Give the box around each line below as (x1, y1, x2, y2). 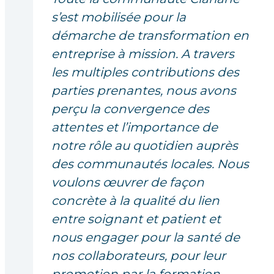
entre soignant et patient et (51, 212, 221, 227)
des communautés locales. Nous (51, 157, 249, 172)
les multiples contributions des (51, 65, 239, 80)
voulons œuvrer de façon (51, 175, 204, 190)
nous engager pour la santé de (51, 230, 240, 245)
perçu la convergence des (51, 102, 209, 117)
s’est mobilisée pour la (51, 10, 186, 25)
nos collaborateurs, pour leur (51, 248, 226, 264)
